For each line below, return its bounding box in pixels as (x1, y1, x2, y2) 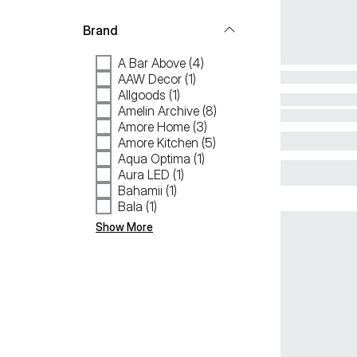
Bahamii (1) (118, 182, 177, 198)
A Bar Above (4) (118, 55, 204, 71)
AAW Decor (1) (118, 71, 196, 87)
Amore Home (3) (118, 119, 207, 135)
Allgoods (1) (118, 87, 180, 103)
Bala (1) (118, 198, 157, 214)
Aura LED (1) (118, 167, 184, 182)
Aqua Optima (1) (118, 151, 205, 167)
